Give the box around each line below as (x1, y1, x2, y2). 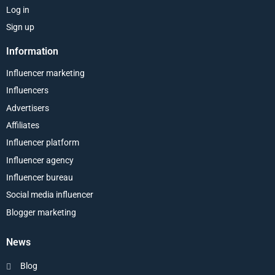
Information (6, 45, 58, 57)
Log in (6, 4, 29, 15)
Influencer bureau (6, 172, 73, 183)
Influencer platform (6, 137, 79, 148)
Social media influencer (6, 190, 93, 200)
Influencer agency (6, 155, 74, 165)
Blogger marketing (6, 207, 76, 217)
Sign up (6, 22, 34, 33)
